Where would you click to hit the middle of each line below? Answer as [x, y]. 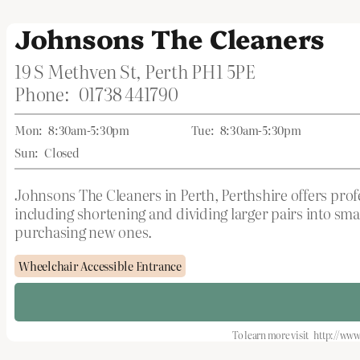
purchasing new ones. [84, 232]
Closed [62, 153]
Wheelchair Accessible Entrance [100, 266]
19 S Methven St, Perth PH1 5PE [135, 71]
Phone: [42, 94]
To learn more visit [270, 335]
